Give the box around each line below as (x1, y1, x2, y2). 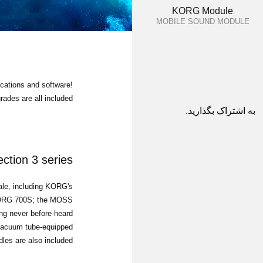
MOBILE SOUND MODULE (156, 17, 249, 26)
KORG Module (172, 6, 233, 16)
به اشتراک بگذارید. (186, 106, 255, 116)
